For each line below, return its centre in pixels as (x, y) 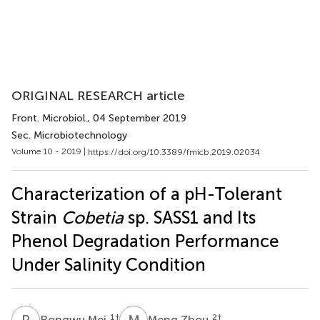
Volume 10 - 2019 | (50, 151)
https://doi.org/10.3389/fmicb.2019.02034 (174, 152)
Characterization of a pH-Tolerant (147, 194)
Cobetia (92, 217)
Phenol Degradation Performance (145, 241)
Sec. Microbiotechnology (69, 135)
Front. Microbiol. (49, 118)
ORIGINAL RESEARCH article (98, 96)
